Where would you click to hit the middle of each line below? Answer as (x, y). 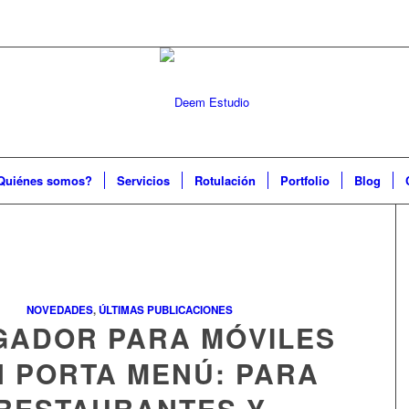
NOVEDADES (59, 310)
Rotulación (225, 180)
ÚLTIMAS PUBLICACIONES (165, 310)
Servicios (144, 180)
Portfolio (305, 180)
